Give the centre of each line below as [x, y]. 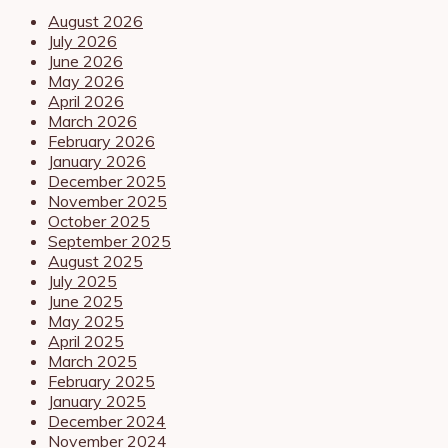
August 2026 [95, 20]
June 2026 [85, 60]
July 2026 [82, 40]
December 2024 [107, 420]
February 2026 [101, 140]
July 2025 [82, 280]
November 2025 [107, 200]
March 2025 [92, 360]
